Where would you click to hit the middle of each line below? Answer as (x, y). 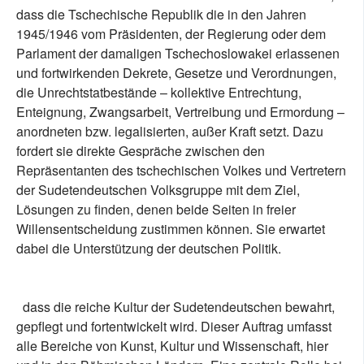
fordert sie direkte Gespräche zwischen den (141, 151)
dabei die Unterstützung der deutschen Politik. (149, 249)
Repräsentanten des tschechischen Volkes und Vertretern (181, 171)
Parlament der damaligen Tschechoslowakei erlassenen (178, 54)
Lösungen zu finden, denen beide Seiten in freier (156, 210)
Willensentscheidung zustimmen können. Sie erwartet (171, 229)
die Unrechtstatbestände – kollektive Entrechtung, (159, 93)
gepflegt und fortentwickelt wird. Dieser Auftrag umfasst (174, 327)
